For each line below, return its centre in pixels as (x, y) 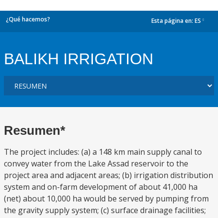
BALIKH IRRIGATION (79, 59)
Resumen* (35, 130)
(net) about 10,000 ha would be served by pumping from (106, 199)
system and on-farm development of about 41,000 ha (101, 187)
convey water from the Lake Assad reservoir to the (96, 163)
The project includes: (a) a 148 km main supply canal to (103, 152)
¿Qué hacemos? (28, 19)
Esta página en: (173, 21)
